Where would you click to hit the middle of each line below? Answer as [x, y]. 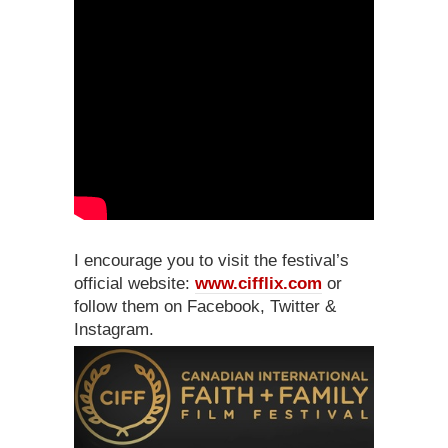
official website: [134, 284]
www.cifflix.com [258, 284]
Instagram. [114, 330]
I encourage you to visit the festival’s [211, 261]
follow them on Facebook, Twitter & [205, 307]
